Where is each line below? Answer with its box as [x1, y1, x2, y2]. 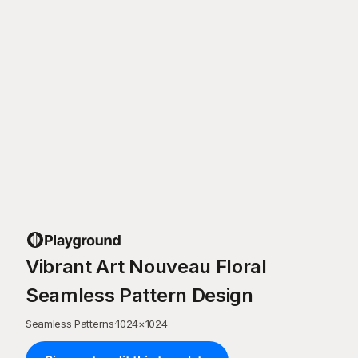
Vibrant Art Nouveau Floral [26, 255, 267, 278]
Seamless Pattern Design [26, 284, 253, 307]
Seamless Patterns [26, 317, 114, 330]
